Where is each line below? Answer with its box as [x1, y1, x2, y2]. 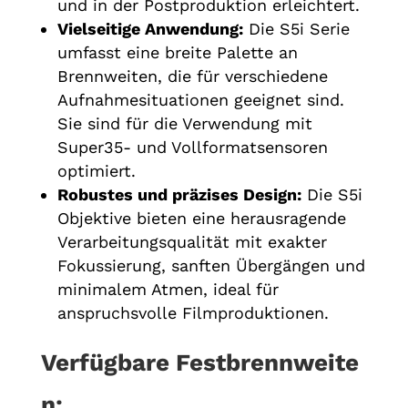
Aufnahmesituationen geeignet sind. [56, 89, 344, 109]
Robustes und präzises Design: [56, 184, 301, 204]
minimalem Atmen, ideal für [56, 279, 279, 299]
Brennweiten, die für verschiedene [56, 66, 328, 86]
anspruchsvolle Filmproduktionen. [56, 302, 329, 322]
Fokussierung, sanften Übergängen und [56, 255, 365, 275]
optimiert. [56, 160, 136, 180]
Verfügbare [40, 348, 169, 376]
